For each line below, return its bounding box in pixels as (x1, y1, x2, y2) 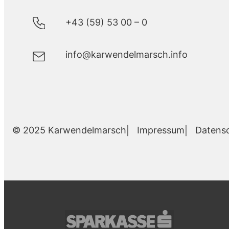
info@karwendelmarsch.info (65, 49, 188, 60)
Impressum (137, 124, 185, 135)
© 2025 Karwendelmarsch (12, 125, 126, 136)
